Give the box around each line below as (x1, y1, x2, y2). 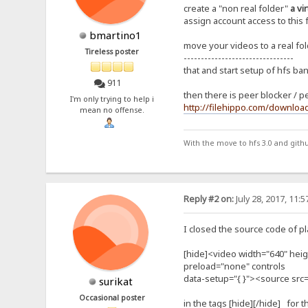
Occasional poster (79, 292, 146, 302)
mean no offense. (80, 104, 145, 115)
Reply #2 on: (183, 192, 234, 205)
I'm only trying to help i (70, 93, 155, 104)
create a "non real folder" (183, 2, 290, 15)
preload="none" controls (183, 260, 285, 273)
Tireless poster (85, 47, 140, 57)
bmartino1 (89, 28, 142, 43)
